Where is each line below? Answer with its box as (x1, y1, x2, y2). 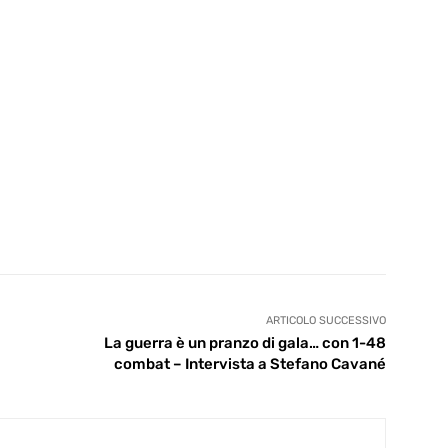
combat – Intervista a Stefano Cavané (113, 355, 386, 374)
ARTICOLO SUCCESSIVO (265, 314, 386, 328)
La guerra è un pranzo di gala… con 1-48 (103, 334, 386, 353)
